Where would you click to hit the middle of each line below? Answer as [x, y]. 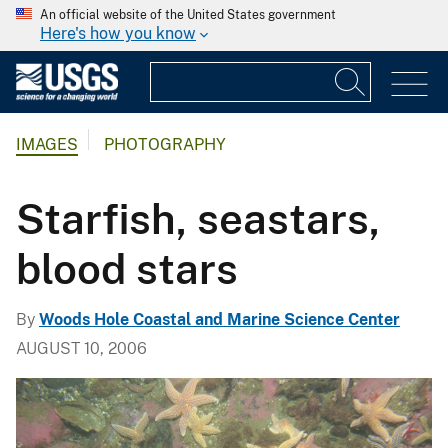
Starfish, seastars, [198, 218]
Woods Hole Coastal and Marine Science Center [219, 319]
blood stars [127, 268]
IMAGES [47, 145]
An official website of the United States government [188, 15]
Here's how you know [118, 33]
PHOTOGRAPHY [165, 145]
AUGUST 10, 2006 [81, 348]
